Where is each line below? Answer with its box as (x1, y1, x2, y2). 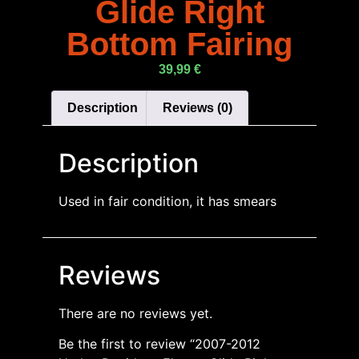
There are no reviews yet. (58, 305, 212, 321)
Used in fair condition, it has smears (58, 192, 276, 209)
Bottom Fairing (67, 26, 292, 62)
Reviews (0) (162, 100, 232, 115)
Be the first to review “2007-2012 (58, 336, 260, 353)
